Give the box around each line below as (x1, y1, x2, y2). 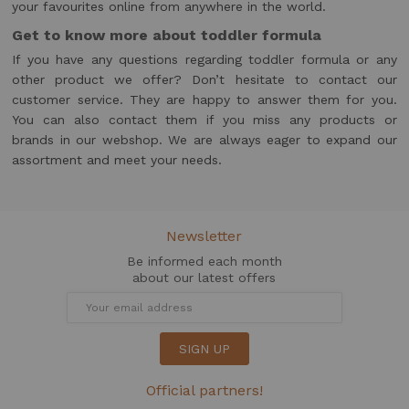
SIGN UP (178, 341, 230, 357)
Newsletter (166, 227, 243, 246)
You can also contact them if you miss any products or (12, 112, 397, 128)
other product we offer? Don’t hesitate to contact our (12, 72, 397, 88)
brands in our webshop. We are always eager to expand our (12, 132, 397, 148)
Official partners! (145, 382, 263, 400)
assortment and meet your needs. (12, 152, 223, 168)
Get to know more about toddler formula (12, 26, 322, 45)
